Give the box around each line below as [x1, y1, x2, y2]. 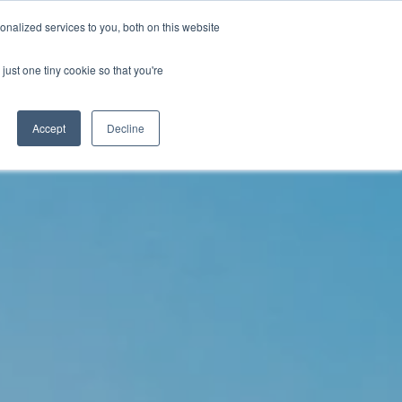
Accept [32, 120, 66, 135]
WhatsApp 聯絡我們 [156, 62, 295, 81]
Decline [107, 120, 144, 135]
